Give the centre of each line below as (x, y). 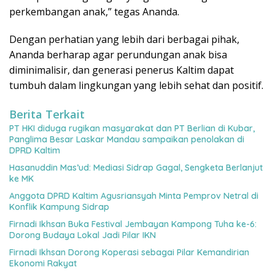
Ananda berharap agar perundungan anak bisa (118, 54)
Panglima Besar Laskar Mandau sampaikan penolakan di (127, 139)
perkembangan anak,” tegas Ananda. (94, 11)
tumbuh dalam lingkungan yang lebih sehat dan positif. (136, 85)
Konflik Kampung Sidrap (59, 207)
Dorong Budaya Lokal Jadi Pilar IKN (83, 235)
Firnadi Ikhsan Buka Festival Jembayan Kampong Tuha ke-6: (133, 224)
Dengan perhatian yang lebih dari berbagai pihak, (124, 39)
